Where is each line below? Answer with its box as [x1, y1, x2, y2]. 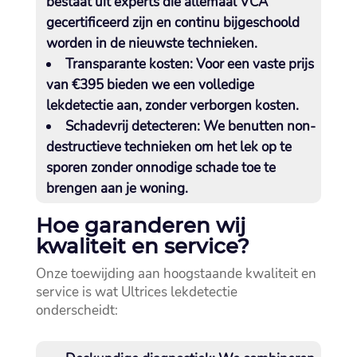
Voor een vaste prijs [192, 55, 314, 74]
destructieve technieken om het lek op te [45, 138, 292, 157]
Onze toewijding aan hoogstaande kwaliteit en [35, 265, 316, 284]
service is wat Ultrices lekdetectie [35, 283, 237, 302]
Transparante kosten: [65, 55, 193, 74]
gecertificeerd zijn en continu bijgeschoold [45, 14, 300, 33]
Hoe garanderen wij [35, 213, 245, 239]
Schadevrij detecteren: [65, 117, 200, 136]
